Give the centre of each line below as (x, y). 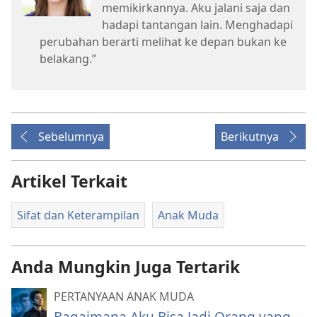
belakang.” (68, 58)
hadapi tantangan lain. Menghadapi (197, 24)
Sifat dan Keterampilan (78, 215)
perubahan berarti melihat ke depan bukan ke (163, 41)
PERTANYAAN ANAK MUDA (124, 296)
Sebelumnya (71, 136)
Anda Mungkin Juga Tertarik (126, 266)
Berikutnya (250, 136)
